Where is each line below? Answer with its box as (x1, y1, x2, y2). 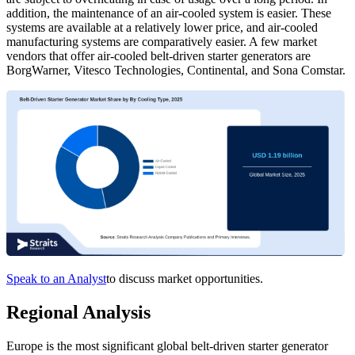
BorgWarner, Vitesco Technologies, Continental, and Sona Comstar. (6, 63, 345, 78)
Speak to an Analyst (6, 272, 106, 286)
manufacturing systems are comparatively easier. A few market (6, 35, 317, 49)
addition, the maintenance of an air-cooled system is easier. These (6, 6, 331, 21)
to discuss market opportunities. (106, 272, 263, 286)
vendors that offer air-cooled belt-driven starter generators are (6, 49, 311, 63)
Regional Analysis (6, 302, 151, 323)
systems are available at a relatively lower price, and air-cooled (6, 21, 318, 35)
